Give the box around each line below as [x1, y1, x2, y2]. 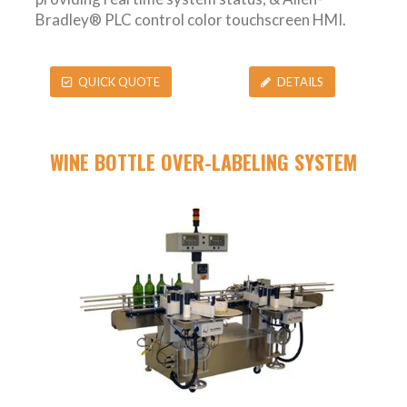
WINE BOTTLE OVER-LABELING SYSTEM [50, 147, 357, 177]
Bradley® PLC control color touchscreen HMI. [35, 10, 346, 30]
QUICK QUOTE [77, 74, 160, 89]
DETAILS [277, 74, 323, 89]
